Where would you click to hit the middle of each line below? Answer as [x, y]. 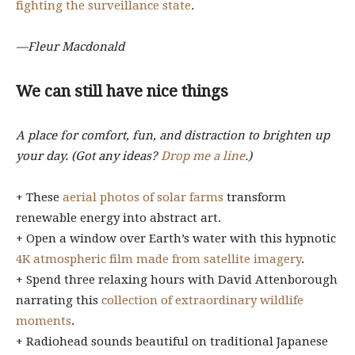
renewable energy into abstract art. [118, 218]
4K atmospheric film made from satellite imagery [158, 259]
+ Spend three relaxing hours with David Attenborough [177, 280]
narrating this [59, 300]
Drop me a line [203, 156]
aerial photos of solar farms [143, 197]
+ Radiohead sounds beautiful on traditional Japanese [172, 342]
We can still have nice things [122, 91]
